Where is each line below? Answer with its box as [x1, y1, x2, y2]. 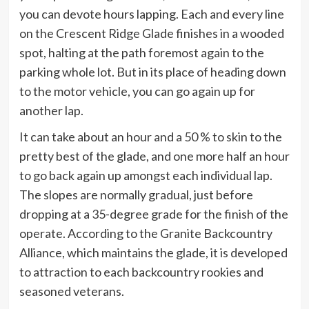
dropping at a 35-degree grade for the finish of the [19, 206, 288, 221]
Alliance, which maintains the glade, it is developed [19, 244, 288, 260]
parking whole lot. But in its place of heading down [19, 63, 286, 79]
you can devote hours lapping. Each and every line [19, 6, 284, 21]
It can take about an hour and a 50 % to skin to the [19, 128, 282, 144]
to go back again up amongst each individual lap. [19, 167, 272, 183]
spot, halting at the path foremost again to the [19, 44, 264, 60]
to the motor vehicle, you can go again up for [19, 83, 255, 99]
